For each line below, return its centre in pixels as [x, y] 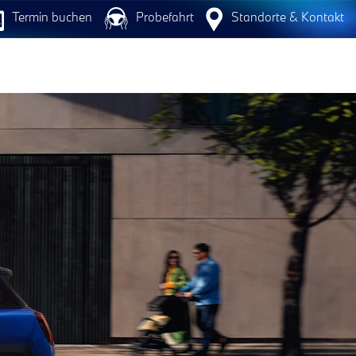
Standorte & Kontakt [288, 17]
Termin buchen [52, 17]
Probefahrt [165, 17]
